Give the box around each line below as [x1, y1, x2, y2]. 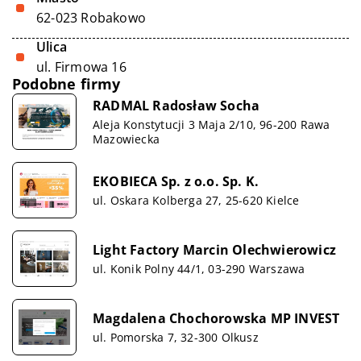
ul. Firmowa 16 [36, 58, 127, 76]
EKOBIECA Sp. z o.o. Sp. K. [93, 172, 259, 190]
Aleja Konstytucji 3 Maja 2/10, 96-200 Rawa [93, 116, 330, 132]
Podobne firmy [12, 74, 121, 93]
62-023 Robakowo [36, 9, 146, 27]
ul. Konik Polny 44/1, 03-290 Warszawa [93, 260, 305, 276]
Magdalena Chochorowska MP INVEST [93, 309, 340, 327]
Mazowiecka [93, 131, 160, 147]
